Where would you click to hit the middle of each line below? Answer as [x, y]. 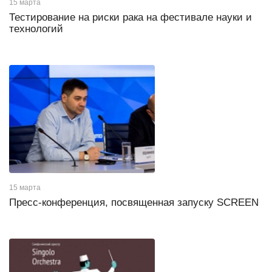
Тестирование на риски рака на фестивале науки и [131, 17]
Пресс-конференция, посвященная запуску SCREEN [134, 202]
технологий [36, 29]
